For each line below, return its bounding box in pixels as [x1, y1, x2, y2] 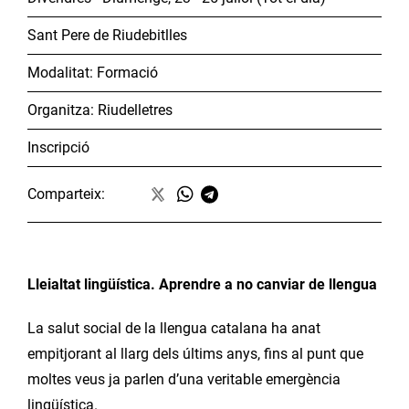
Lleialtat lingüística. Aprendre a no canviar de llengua [27, 276, 377, 294]
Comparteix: [27, 185, 105, 204]
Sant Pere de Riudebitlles [27, 26, 187, 45]
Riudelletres [98, 101, 173, 120]
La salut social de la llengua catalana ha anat [27, 320, 320, 338]
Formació [97, 64, 158, 82]
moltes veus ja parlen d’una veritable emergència [27, 371, 341, 389]
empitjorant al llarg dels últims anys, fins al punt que [27, 345, 363, 363]
